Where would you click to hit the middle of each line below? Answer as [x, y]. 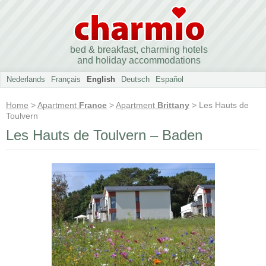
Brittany [173, 105]
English [101, 79]
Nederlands [26, 79]
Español [170, 79]
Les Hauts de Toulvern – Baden [104, 135]
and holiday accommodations [139, 60]
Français [66, 79]
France [93, 105]
